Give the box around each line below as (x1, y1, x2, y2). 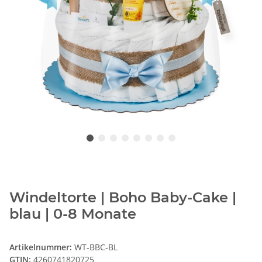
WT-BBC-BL (74, 242, 118, 253)
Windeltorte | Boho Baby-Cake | (9, 189, 236, 206)
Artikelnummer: (9, 242, 74, 253)
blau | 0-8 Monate (9, 205, 136, 223)
